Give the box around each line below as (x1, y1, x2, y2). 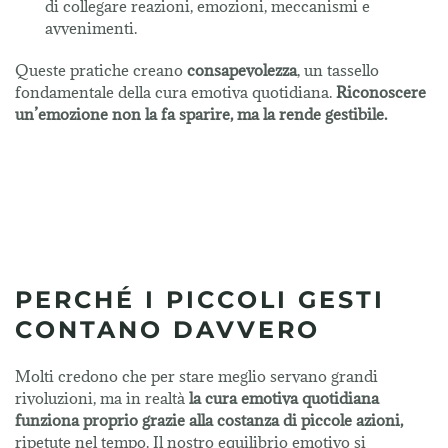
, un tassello (297, 60, 379, 81)
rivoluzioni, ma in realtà (15, 388, 189, 409)
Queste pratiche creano (15, 60, 187, 81)
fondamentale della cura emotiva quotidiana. (15, 82, 336, 103)
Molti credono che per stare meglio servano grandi (15, 366, 378, 387)
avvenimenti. (45, 18, 137, 39)
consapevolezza (187, 60, 297, 81)
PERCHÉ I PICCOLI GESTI (15, 285, 385, 315)
